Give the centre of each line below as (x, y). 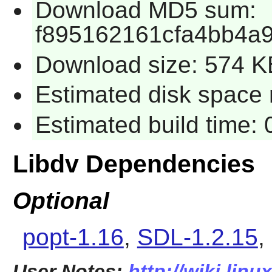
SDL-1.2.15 (197, 237)
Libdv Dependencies (134, 164)
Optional (61, 201)
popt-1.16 (73, 237)
